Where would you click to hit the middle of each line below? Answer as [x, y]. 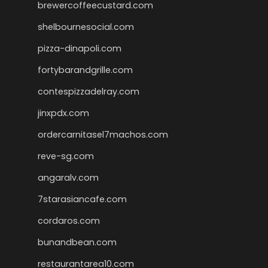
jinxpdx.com [63, 113]
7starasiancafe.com [82, 200]
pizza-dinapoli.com [80, 49]
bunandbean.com [77, 243]
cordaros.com [69, 221]
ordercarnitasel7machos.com [103, 135]
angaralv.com [68, 178]
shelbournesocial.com [86, 27]
